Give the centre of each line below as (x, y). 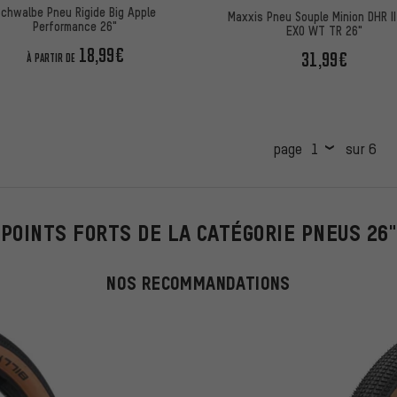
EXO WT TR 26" (325, 30)
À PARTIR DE (51, 58)
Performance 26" (75, 25)
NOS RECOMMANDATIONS (198, 283)
